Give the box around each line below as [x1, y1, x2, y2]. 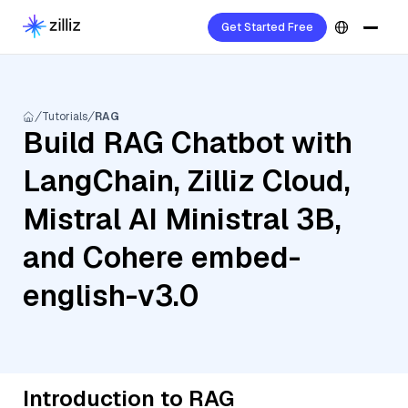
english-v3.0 [23, 277, 199, 314]
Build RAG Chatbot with [23, 124, 352, 161]
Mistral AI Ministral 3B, [23, 200, 342, 238]
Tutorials [42, 109, 87, 124]
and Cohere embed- [23, 239, 301, 276]
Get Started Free [221, 20, 313, 35]
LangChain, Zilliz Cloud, [23, 162, 351, 199]
